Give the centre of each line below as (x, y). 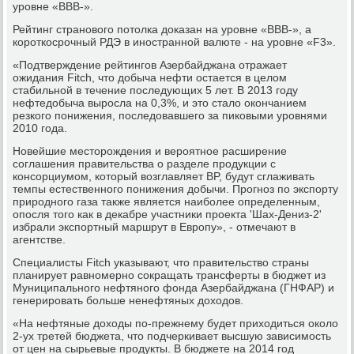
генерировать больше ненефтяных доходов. (128, 300)
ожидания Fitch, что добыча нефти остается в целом (150, 77)
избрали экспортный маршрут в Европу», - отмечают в (154, 226)
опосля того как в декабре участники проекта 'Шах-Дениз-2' (168, 214)
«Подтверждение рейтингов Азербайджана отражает (150, 64)
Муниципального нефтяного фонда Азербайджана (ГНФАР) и (174, 287)
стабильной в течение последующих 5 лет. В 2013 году (156, 90)
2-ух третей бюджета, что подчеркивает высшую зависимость (172, 335)
